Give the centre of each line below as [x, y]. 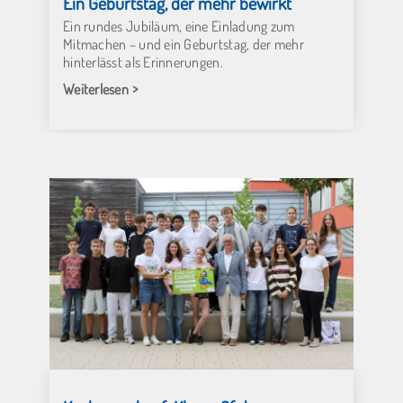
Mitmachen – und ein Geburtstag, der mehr [184, 44]
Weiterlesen [96, 89]
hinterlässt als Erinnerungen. [143, 62]
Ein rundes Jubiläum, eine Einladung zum [179, 26]
